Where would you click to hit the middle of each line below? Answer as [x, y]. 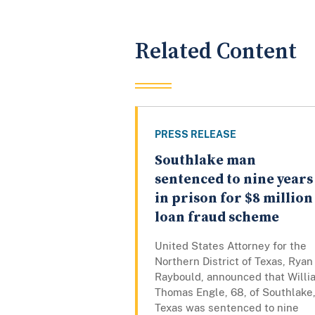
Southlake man [205, 161]
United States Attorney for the [231, 246]
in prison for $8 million [234, 199]
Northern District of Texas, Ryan [234, 262]
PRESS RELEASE [195, 135]
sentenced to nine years [234, 180]
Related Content [216, 51]
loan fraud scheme [217, 218]
